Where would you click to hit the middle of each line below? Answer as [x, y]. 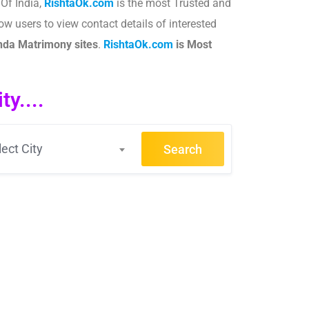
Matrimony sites [57, 44]
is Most [192, 44]
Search [183, 149]
